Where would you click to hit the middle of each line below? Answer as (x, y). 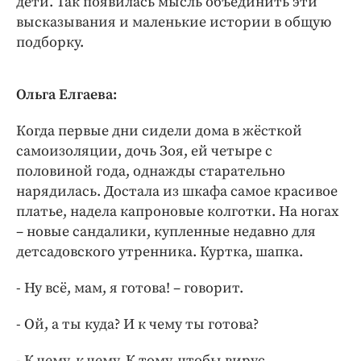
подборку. (50, 42)
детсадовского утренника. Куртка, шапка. (160, 251)
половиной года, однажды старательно (151, 171)
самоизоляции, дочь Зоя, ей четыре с (144, 151)
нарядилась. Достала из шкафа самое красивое (177, 191)
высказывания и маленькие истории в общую (174, 22)
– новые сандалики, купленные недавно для (166, 231)
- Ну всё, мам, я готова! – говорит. (130, 288)
